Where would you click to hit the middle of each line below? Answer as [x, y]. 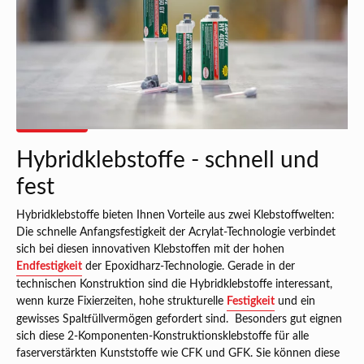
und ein [295, 301]
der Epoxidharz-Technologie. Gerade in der [188, 266]
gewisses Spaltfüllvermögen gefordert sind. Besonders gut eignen [179, 319]
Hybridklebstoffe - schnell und [168, 160]
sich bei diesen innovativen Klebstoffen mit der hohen [150, 249]
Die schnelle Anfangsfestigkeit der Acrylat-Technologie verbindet [176, 232]
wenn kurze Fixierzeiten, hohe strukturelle [121, 301]
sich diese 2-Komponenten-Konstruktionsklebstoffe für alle [162, 336]
